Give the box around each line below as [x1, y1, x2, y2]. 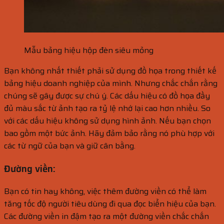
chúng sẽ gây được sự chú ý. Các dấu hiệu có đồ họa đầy [4, 89, 210, 102]
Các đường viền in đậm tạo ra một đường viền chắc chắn [4, 210, 209, 223]
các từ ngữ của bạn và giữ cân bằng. [4, 139, 135, 152]
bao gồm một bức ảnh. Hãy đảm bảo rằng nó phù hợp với [4, 126, 214, 139]
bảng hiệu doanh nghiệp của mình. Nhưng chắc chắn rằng [4, 76, 217, 89]
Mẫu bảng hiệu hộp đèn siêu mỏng [24, 43, 153, 56]
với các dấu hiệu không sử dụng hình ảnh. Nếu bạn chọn [4, 114, 211, 127]
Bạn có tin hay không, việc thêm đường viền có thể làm [4, 185, 206, 198]
